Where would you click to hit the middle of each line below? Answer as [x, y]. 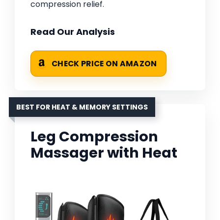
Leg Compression [94, 137]
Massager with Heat [104, 153]
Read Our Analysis [73, 32]
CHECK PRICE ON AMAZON [104, 64]
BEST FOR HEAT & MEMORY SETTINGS [82, 107]
